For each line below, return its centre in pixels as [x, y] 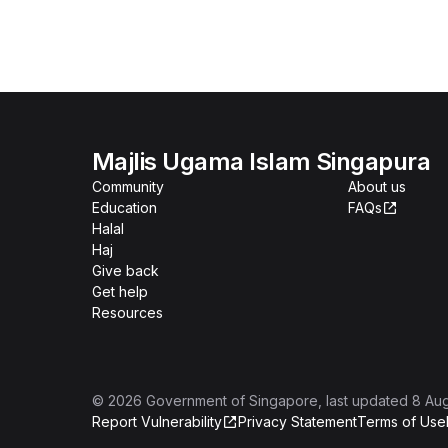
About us [377, 186]
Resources [127, 312]
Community [128, 186]
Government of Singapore [232, 400]
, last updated [363, 400]
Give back [125, 270]
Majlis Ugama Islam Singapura [261, 161]
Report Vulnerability [157, 421]
